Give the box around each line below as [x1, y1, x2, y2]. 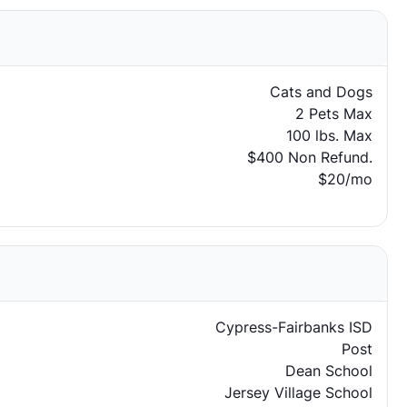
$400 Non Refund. [246, 148, 372, 166]
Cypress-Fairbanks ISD [214, 318, 372, 336]
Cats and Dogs [269, 83, 372, 101]
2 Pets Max [294, 104, 372, 123]
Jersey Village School [223, 383, 372, 402]
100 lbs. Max [285, 126, 372, 144]
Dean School [284, 362, 372, 380]
